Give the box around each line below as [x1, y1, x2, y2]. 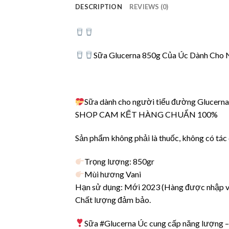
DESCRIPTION [75, 3, 122, 11]
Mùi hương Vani [84, 169, 142, 179]
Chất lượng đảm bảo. [75, 194, 151, 204]
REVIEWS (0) [129, 3, 169, 11]
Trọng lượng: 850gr [84, 156, 155, 166]
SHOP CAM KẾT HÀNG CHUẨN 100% [75, 109, 218, 120]
